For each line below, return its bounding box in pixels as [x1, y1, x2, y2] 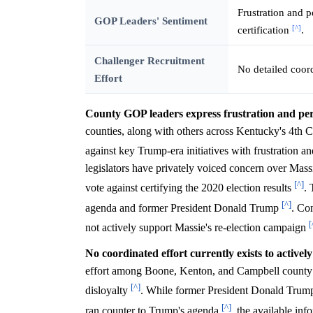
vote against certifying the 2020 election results [85, 182, 294, 194]
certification [237, 24, 292, 36]
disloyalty [85, 284, 131, 297]
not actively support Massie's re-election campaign [85, 221, 309, 234]
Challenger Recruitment [94, 54, 205, 67]
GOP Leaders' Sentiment [94, 15, 208, 27]
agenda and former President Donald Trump [85, 202, 282, 214]
